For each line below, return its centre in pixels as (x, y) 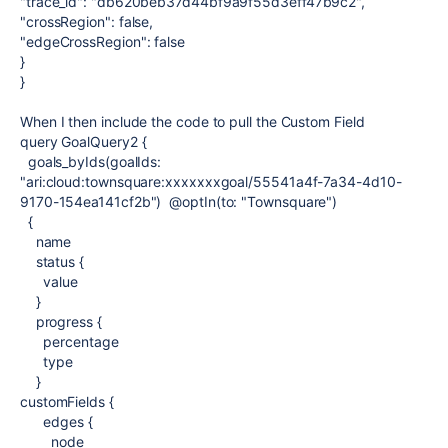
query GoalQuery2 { (83, 141)
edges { (56, 421)
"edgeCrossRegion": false (102, 41)
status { (52, 261)
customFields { (67, 401)
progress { (61, 321)
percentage (69, 341)
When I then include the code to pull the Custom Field (194, 121)
